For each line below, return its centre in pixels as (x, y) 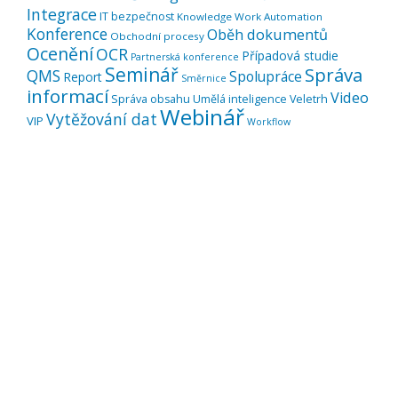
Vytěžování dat (102, 119)
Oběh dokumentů (267, 35)
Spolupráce (266, 77)
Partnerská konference (185, 57)
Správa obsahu (151, 99)
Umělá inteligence (240, 99)
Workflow (269, 122)
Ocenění (60, 54)
